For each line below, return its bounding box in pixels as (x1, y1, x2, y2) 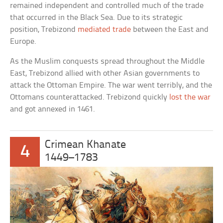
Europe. (10, 37, 37, 46)
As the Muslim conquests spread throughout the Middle (10, 57, 205, 66)
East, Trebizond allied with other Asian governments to (10, 69, 200, 78)
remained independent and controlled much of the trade (10, 1, 204, 10)
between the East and (131, 25, 209, 34)
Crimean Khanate (45, 139, 126, 151)
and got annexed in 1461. (10, 105, 96, 113)
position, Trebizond (10, 25, 78, 34)
